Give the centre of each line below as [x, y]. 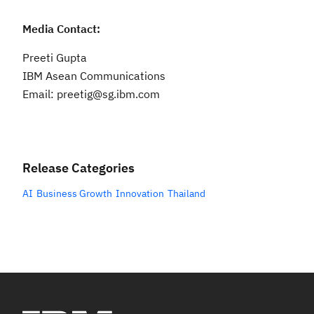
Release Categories [78, 168]
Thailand [186, 194]
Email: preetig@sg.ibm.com [91, 94]
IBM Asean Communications [94, 76]
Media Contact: [61, 29]
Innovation [140, 194]
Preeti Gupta [55, 58]
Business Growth [74, 194]
